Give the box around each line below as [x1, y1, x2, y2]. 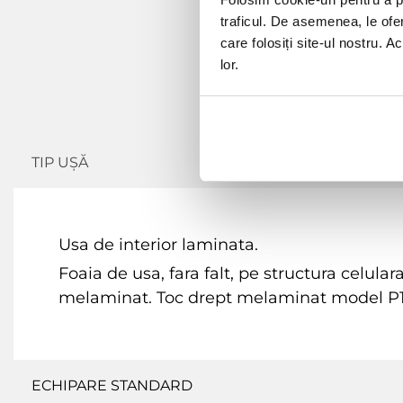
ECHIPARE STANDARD [31, 377, 193, 395]
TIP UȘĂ [31, 154, 88, 172]
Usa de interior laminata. [58, 235, 258, 255]
